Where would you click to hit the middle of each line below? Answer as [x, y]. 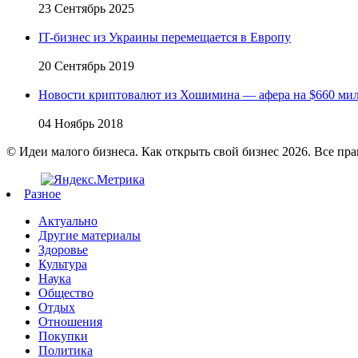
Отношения [70, 321]
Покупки [63, 336]
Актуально [68, 221]
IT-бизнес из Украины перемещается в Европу [165, 37]
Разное [42, 193]
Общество [66, 292]
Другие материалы [89, 235]
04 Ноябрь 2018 [81, 123]
